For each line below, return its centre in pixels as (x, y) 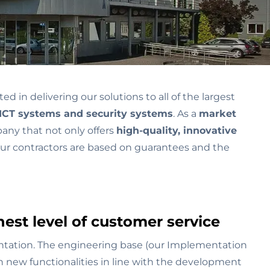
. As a (186, 114)
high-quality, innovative (177, 130)
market (218, 114)
